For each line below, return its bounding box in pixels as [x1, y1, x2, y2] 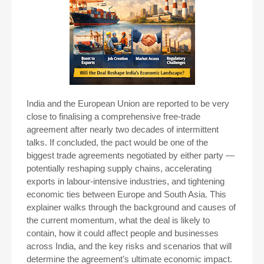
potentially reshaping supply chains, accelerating [27, 163, 212, 173]
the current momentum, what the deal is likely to [27, 215, 210, 225]
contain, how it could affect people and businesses [27, 228, 219, 238]
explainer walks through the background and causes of [27, 202, 236, 212]
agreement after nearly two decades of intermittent [27, 124, 219, 134]
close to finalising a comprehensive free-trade [27, 111, 200, 121]
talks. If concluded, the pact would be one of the [27, 137, 208, 147]
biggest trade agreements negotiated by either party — [27, 150, 235, 160]
